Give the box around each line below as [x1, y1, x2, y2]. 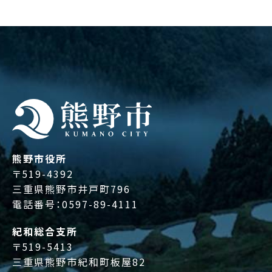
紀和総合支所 [12, 224, 78, 239]
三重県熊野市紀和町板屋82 [12, 254, 146, 270]
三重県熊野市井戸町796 [12, 182, 131, 197]
